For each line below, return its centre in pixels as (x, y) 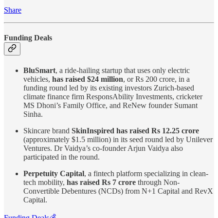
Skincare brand (47, 130)
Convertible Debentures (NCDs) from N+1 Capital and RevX (118, 191)
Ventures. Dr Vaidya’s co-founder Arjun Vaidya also (103, 148)
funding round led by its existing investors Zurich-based (109, 88)
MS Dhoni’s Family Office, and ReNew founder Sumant (110, 105)
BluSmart (39, 70)
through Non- (158, 182)
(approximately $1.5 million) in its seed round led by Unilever (118, 139)
